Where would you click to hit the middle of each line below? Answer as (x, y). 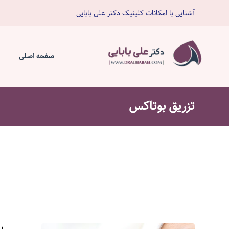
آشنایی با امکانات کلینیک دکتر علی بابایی (135, 13)
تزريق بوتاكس (162, 106)
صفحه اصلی (36, 56)
